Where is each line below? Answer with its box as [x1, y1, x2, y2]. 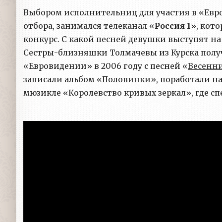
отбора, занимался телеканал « [23, 21, 155, 31]
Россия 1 [155, 21, 191, 31]
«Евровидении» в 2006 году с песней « [23, 61, 188, 71]
